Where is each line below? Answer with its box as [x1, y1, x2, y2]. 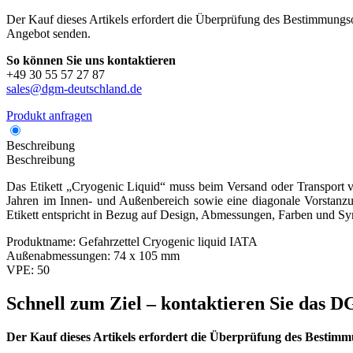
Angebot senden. [6, 26, 91, 40]
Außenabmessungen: [6, 248, 110, 262]
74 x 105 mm [113, 248, 180, 262]
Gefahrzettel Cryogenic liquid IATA [79, 234, 258, 248]
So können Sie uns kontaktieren [6, 53, 176, 67]
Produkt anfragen [6, 108, 92, 122]
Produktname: [6, 234, 76, 248]
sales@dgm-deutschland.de [6, 81, 142, 95]
